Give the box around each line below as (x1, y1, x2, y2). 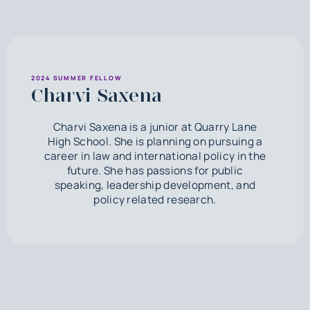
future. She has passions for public (66, 163, 244, 178)
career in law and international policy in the (44, 148, 266, 163)
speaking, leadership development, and (54, 177, 256, 192)
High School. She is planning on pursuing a (47, 134, 263, 149)
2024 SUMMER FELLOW (30, 73, 122, 82)
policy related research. (93, 192, 217, 207)
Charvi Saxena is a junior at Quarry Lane (53, 119, 257, 134)
